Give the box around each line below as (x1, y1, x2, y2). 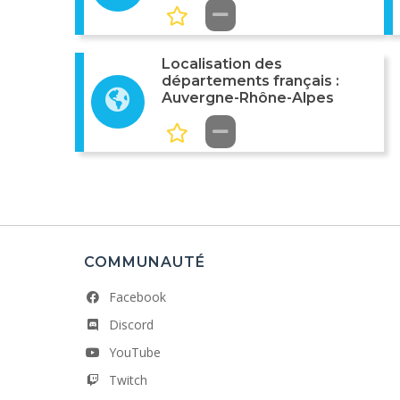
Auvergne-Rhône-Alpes (161, 89, 334, 106)
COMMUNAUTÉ (84, 254, 205, 271)
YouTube (109, 344, 161, 362)
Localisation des (161, 55, 282, 72)
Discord (109, 316, 154, 334)
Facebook (109, 288, 166, 306)
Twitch (109, 371, 147, 389)
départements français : (161, 72, 339, 89)
